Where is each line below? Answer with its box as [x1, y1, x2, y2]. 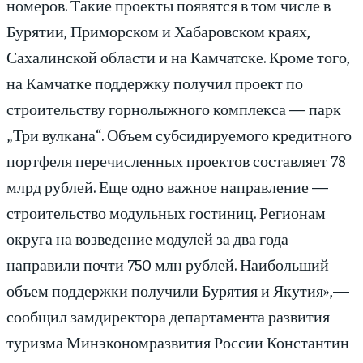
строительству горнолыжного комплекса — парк [6, 98, 341, 119]
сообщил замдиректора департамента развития [6, 305, 330, 327]
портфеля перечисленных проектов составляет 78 [6, 150, 346, 171]
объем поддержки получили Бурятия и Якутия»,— [6, 280, 349, 301]
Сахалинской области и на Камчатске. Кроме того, [6, 46, 350, 67]
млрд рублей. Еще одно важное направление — [6, 176, 328, 197]
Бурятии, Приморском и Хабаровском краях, [6, 20, 310, 41]
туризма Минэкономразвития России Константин [6, 331, 349, 352]
